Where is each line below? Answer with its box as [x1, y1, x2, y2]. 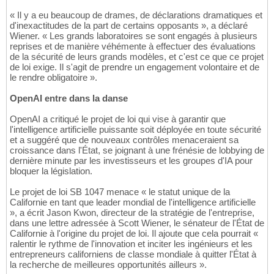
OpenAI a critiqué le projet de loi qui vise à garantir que [10, 114, 226, 125]
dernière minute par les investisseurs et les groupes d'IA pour [10, 155, 253, 166]
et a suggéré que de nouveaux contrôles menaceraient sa [10, 135, 239, 146]
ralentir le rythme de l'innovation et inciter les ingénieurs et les [10, 239, 253, 250]
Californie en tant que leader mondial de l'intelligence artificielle [10, 197, 256, 208]
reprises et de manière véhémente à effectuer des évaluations [10, 41, 256, 52]
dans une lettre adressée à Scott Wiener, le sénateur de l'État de [10, 218, 264, 229]
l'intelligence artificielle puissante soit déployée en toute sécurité [10, 124, 261, 135]
